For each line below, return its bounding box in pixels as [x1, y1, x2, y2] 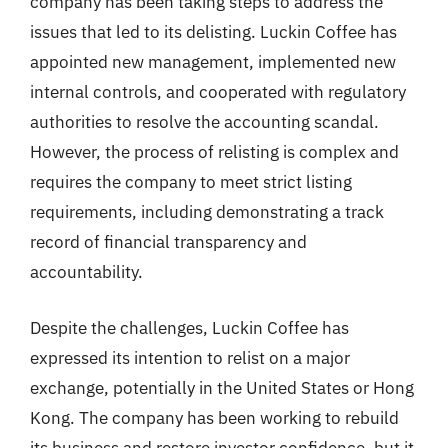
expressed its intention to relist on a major [30, 346, 350, 369]
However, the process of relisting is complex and [30, 141, 399, 163]
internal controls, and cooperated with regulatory [30, 81, 406, 103]
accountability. [30, 261, 143, 283]
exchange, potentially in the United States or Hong [30, 376, 414, 399]
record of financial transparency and [30, 231, 307, 253]
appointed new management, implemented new [30, 51, 396, 73]
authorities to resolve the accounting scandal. [30, 111, 379, 133]
